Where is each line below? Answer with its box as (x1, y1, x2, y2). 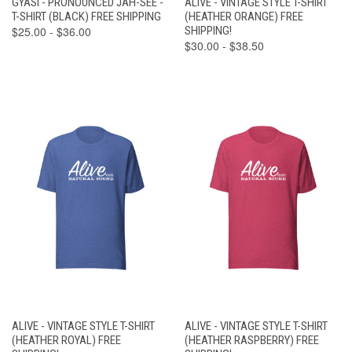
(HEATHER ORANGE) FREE (184, 9, 303, 24)
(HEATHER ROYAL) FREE (12, 332, 121, 347)
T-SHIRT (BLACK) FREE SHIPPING (12, 9, 161, 24)
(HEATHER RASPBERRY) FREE (184, 332, 319, 347)
